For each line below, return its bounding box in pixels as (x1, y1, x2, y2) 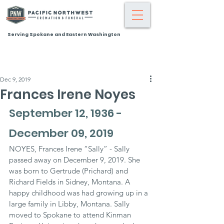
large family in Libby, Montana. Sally (9, 199, 131, 208)
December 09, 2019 (9, 125, 113, 141)
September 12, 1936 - (9, 105, 124, 121)
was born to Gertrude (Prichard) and (9, 166, 130, 175)
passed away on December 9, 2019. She (9, 155, 142, 164)
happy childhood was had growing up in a (9, 188, 150, 197)
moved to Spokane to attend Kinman (9, 210, 133, 219)
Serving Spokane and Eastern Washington (7, 31, 120, 37)
